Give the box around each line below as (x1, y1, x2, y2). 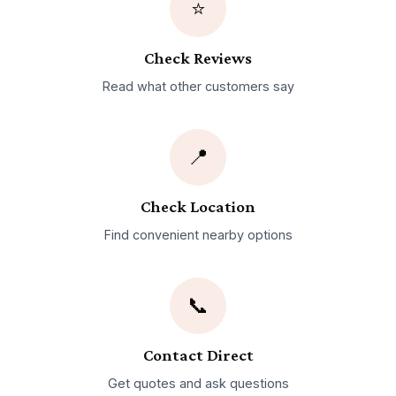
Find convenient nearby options (103, 226, 293, 242)
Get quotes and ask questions (107, 375, 289, 391)
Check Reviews (144, 49, 252, 68)
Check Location (141, 197, 255, 217)
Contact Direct (142, 346, 254, 365)
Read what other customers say (102, 78, 294, 94)
